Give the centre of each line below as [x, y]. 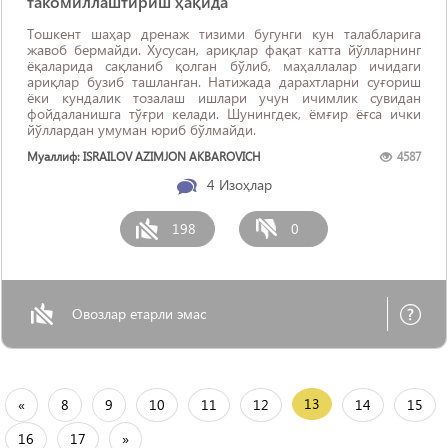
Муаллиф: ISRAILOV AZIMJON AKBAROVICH [144, 156]
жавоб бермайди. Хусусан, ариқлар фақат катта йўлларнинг [224, 49]
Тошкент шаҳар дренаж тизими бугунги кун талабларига [224, 33]
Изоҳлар [245, 184]
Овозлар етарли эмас [139, 313]
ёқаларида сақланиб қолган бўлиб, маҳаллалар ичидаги [224, 65]
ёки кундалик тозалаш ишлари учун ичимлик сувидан [224, 97]
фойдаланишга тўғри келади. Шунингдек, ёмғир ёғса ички [224, 113]
